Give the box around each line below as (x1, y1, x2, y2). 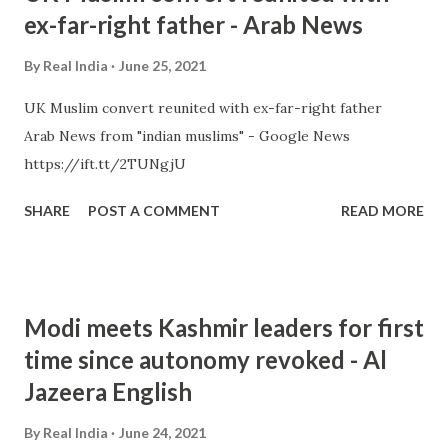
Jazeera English (24, 377, 192, 406)
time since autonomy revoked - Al (24, 345, 387, 374)
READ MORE (341, 202, 424, 219)
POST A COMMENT (88, 202, 220, 219)
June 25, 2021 (119, 57, 206, 74)
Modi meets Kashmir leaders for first (24, 313, 424, 342)
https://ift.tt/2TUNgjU (24, 155, 186, 173)
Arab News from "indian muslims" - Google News (24, 127, 350, 145)
